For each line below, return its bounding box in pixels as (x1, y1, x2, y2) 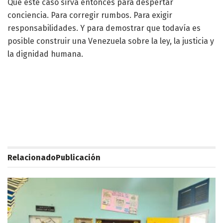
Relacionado (7, 153, 56, 163)
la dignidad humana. (7, 49, 83, 59)
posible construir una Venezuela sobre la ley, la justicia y (7, 36, 214, 46)
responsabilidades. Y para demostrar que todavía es (7, 23, 201, 33)
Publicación (56, 153, 101, 163)
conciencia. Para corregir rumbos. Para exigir (7, 10, 172, 20)
